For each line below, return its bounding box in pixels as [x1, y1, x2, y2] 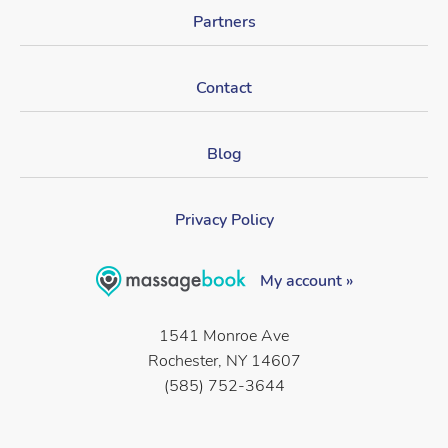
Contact [196, 77, 252, 99]
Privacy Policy [174, 209, 274, 231]
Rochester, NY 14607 [147, 349, 301, 372]
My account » [255, 269, 353, 292]
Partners [192, 11, 256, 33]
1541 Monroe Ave [159, 324, 289, 347]
